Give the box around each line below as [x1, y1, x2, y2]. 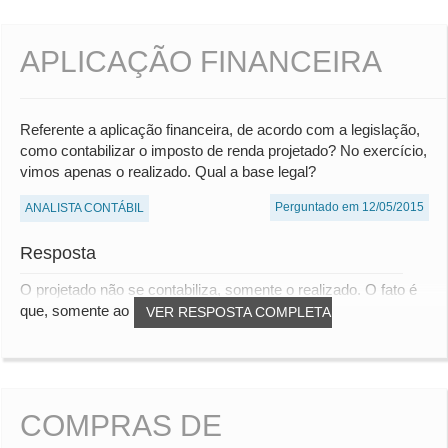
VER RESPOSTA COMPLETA [146, 304, 331, 321]
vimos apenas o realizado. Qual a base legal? [20, 163, 316, 181]
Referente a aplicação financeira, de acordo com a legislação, [20, 121, 420, 139]
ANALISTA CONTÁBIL [25, 201, 144, 216]
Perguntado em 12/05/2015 [275, 200, 424, 215]
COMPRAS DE [20, 409, 222, 443]
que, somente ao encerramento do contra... [20, 302, 301, 320]
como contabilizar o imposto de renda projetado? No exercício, [20, 142, 427, 160]
